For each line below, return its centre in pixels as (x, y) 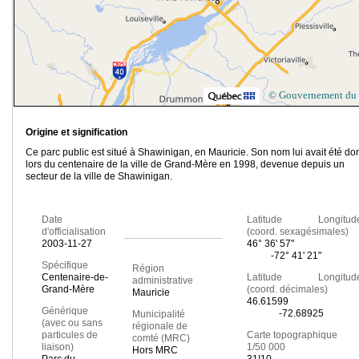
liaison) (58, 347)
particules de (70, 335)
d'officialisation (74, 232)
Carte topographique (292, 335)
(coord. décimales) (287, 290)
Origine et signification (77, 133)
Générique (65, 311)
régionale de (159, 327)
